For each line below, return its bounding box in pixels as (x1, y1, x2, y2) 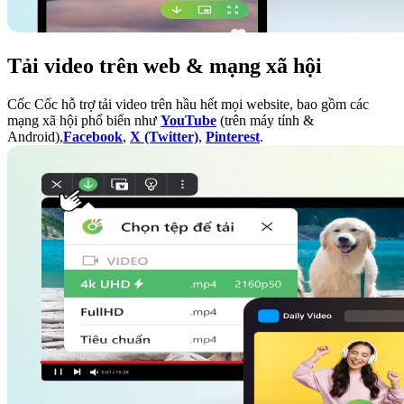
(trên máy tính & (216, 113, 314, 129)
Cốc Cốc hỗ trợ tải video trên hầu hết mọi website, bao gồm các (7, 96, 369, 113)
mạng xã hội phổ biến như (7, 113, 161, 129)
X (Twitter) (130, 129, 198, 145)
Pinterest (206, 129, 260, 145)
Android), (7, 129, 63, 145)
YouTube (161, 113, 216, 129)
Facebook (63, 129, 123, 145)
